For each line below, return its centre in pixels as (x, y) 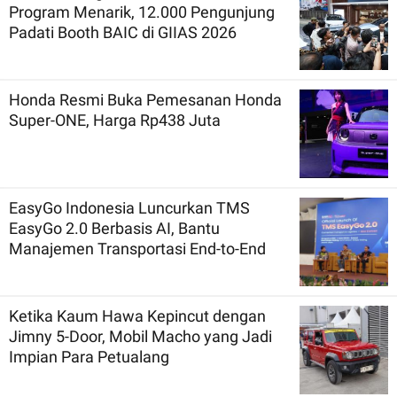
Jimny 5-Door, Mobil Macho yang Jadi (140, 336)
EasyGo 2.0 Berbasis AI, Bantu (114, 228)
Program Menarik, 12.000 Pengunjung (142, 12)
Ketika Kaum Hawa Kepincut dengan (137, 315)
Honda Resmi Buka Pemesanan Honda (145, 99)
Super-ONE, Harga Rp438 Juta (115, 120)
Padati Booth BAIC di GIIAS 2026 (123, 32)
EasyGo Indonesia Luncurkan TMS (129, 207)
